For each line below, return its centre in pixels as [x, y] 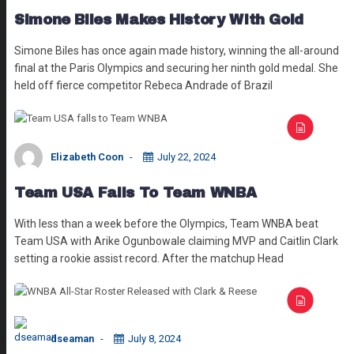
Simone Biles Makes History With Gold [159, 19]
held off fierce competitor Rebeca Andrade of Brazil [143, 85]
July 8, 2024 [154, 338]
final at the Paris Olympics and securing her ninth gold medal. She [176, 68]
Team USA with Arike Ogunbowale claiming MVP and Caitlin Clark [176, 241]
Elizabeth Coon [87, 156]
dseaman [72, 338]
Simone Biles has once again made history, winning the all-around [177, 50]
